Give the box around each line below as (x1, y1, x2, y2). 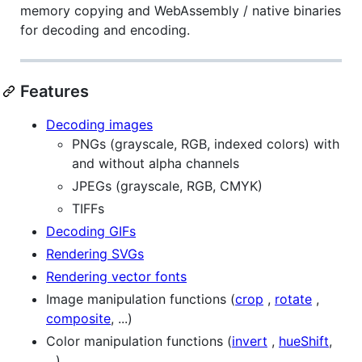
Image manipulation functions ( (46, 290, 235, 307)
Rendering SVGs (46, 245, 144, 262)
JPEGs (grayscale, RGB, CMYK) (72, 177, 263, 194)
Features (20, 81, 89, 101)
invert (232, 332, 267, 349)
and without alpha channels (72, 154, 239, 171)
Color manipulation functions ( (46, 332, 232, 349)
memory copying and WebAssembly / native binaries (20, 2, 341, 19)
